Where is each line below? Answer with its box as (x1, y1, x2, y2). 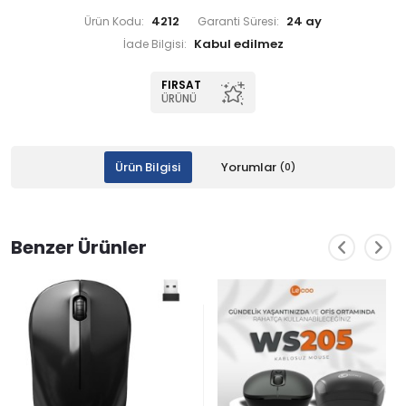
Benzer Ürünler (11, 238, 147, 256)
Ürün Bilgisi (114, 161, 181, 173)
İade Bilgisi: (122, 39, 187, 50)
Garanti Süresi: (198, 16, 279, 27)
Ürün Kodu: (84, 16, 144, 27)
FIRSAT (161, 80, 201, 91)
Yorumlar (220, 161, 279, 173)
